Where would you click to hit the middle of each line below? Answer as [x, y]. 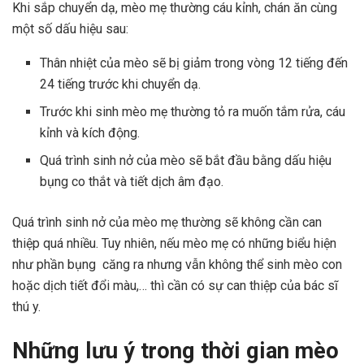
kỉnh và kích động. [90, 133]
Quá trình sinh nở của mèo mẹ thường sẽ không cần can [167, 223]
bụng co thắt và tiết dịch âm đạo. [134, 182]
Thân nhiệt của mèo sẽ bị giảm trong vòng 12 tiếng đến [194, 63]
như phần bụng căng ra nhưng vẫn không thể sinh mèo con [177, 265]
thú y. [28, 307]
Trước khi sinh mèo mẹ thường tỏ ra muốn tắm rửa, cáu [193, 112]
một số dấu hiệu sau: [70, 29]
